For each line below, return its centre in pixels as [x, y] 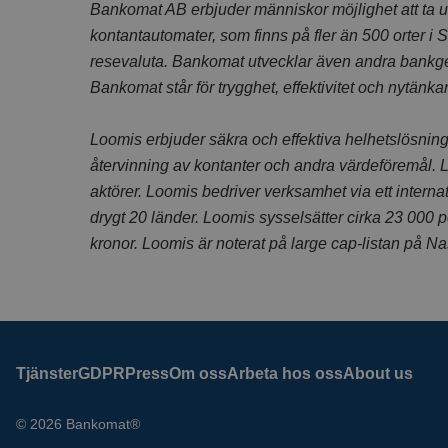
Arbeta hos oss [285, 373]
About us [378, 373]
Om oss [198, 373]
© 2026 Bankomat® [78, 424]
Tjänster [47, 373]
